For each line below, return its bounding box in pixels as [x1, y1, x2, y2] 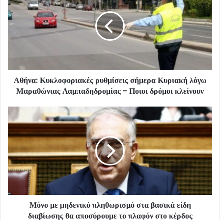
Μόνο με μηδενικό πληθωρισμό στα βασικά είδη [29, 199, 191, 211]
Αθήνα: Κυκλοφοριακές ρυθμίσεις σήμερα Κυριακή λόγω [13, 75, 207, 86]
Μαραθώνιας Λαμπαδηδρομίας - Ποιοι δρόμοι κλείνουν [16, 85, 204, 97]
